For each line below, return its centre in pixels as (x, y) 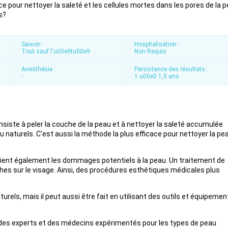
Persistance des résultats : (171, 69)
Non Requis (150, 51)
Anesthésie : (38, 69)
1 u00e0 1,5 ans (157, 76)
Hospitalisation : (157, 44)
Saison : (32, 44)
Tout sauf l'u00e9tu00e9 (55, 51)
